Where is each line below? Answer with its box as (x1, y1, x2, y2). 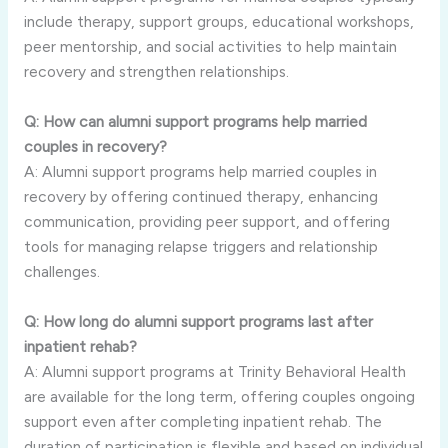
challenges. (23, 261, 100, 281)
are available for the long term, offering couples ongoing (23, 386, 415, 406)
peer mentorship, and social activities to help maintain (23, 37, 397, 57)
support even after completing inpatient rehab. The (23, 411, 382, 431)
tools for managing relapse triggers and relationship (23, 236, 378, 256)
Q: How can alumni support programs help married (23, 111, 367, 131)
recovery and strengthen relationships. (23, 62, 289, 82)
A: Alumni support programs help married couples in (23, 161, 377, 181)
